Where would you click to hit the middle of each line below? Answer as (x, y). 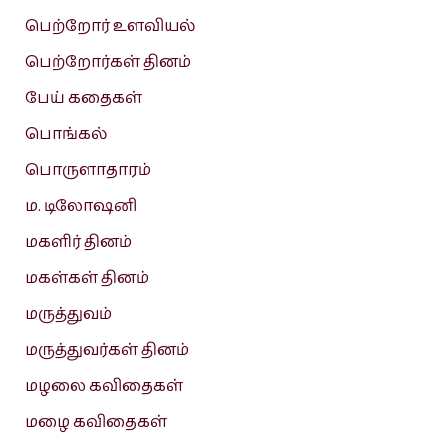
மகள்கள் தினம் (86, 279)
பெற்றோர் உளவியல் (109, 27)
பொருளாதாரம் (87, 171)
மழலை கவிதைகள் (103, 387)
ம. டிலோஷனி (80, 207)
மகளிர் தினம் (78, 243)
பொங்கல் (65, 135)
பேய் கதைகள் (83, 99)
